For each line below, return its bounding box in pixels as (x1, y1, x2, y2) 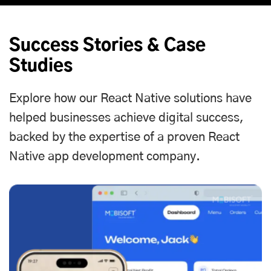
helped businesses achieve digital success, (9, 112, 244, 124)
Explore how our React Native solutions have (9, 93, 252, 105)
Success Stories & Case (9, 38, 206, 54)
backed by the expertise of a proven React (9, 131, 240, 143)
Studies (9, 58, 73, 75)
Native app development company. (9, 151, 200, 163)
